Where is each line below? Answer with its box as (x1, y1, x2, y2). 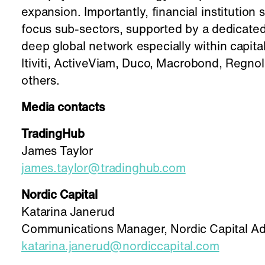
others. (21, 76, 60, 88)
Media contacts (21, 102, 105, 114)
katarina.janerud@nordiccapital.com (21, 241, 219, 253)
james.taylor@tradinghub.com (21, 163, 186, 175)
